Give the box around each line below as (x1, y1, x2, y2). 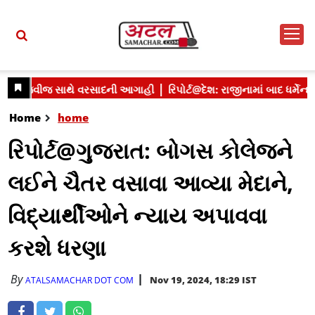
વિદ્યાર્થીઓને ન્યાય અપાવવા (8, 200, 268, 230)
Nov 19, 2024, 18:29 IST (150, 274, 257, 286)
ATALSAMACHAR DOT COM (25, 274, 134, 286)
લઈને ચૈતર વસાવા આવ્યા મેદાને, (8, 168, 294, 198)
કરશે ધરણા (8, 233, 107, 262)
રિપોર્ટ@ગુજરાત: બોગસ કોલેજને (8, 136, 293, 165)
